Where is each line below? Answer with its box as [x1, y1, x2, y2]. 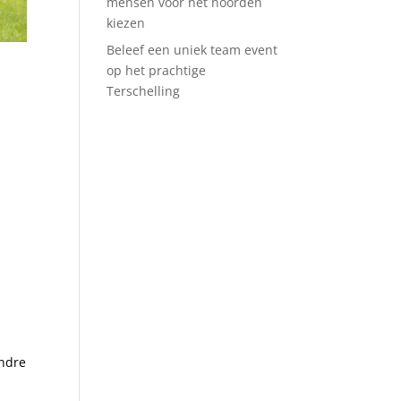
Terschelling [107, 82, 181, 99]
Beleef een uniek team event [107, 41, 278, 58]
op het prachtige [107, 62, 207, 79]
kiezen [107, 14, 146, 31]
